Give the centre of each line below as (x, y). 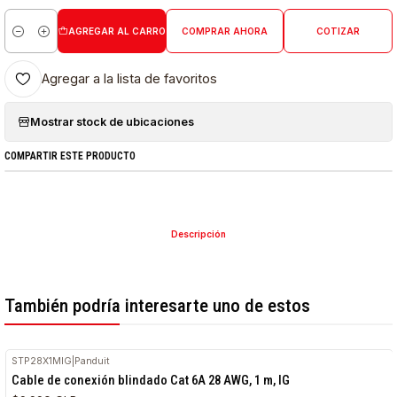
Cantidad (28, 40)
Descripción (198, 234)
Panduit (93, 361)
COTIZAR (338, 31)
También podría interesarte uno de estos (158, 306)
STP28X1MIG (42, 361)
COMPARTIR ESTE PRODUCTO (70, 156)
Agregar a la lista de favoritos (130, 78)
